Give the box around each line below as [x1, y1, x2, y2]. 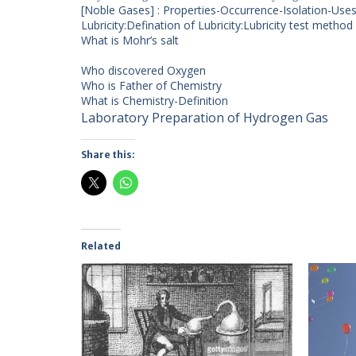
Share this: [81, 149, 135, 161]
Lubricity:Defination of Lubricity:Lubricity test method [81, 17, 353, 33]
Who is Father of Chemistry [81, 78, 222, 93]
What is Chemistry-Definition [81, 93, 228, 108]
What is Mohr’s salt [81, 33, 182, 48]
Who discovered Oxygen [81, 63, 206, 78]
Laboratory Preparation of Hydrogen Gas [81, 109, 328, 126]
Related [81, 239, 121, 253]
